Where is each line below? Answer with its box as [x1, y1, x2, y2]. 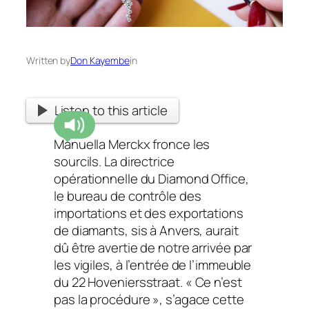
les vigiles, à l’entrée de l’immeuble [54, 255, 252, 274]
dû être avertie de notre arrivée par [54, 238, 252, 257]
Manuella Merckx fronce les [54, 134, 210, 153]
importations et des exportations [54, 203, 243, 222]
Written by [26, 53, 70, 67]
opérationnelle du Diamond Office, [54, 169, 249, 188]
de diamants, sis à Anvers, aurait [54, 221, 239, 239]
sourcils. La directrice [54, 152, 175, 170]
